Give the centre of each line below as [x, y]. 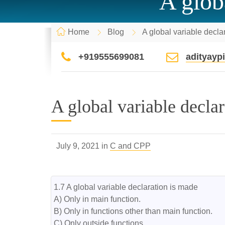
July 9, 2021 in [83, 146]
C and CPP [130, 146]
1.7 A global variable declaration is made [126, 187]
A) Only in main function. [97, 199]
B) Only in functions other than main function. [133, 211]
